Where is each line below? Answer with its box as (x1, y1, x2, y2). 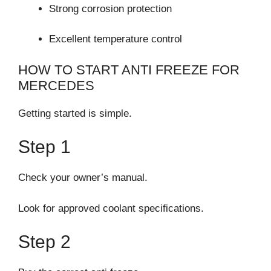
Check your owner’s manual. (18, 172, 148, 184)
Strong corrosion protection (49, 2, 172, 15)
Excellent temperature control (49, 33, 182, 45)
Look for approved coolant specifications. (18, 202, 204, 214)
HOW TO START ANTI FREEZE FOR (18, 62, 240, 77)
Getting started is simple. (18, 107, 132, 119)
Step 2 (18, 232, 71, 252)
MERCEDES (18, 77, 94, 93)
